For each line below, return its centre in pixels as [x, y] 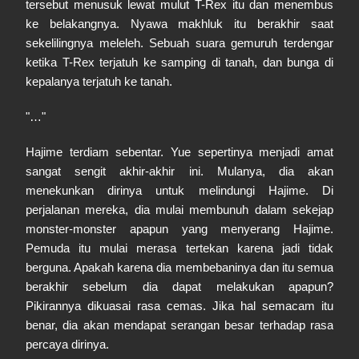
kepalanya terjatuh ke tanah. [99, 81]
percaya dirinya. [67, 344]
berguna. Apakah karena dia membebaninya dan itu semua [179, 267]
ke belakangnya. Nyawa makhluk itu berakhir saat [179, 24]
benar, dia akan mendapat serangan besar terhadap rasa [179, 325]
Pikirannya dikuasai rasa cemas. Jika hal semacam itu [179, 306]
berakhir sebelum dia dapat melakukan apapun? [179, 286]
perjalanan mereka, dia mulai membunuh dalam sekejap [179, 210]
